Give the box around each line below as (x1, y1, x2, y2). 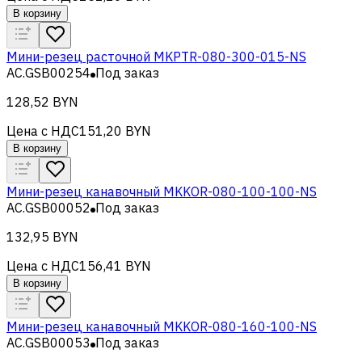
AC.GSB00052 (6, 199, 90, 216)
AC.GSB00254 (6, 64, 90, 81)
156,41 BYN (79, 257, 151, 274)
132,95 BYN (6, 228, 78, 245)
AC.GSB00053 (6, 334, 90, 351)
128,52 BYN (6, 93, 78, 110)
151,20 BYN (79, 122, 151, 139)
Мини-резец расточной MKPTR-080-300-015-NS (6, 48, 306, 65)
